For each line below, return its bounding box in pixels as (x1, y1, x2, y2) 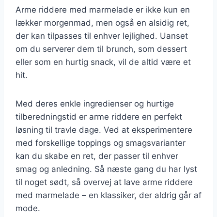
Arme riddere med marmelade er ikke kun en (15, 4, 190, 15)
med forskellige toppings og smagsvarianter (15, 138, 186, 148)
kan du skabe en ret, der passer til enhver (15, 151, 178, 161)
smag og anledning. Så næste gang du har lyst (15, 164, 197, 174)
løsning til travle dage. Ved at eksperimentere (15, 124, 192, 135)
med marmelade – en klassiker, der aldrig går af (15, 190, 201, 200)
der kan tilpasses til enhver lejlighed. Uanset (15, 31, 188, 41)
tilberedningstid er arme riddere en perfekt (15, 111, 182, 122)
